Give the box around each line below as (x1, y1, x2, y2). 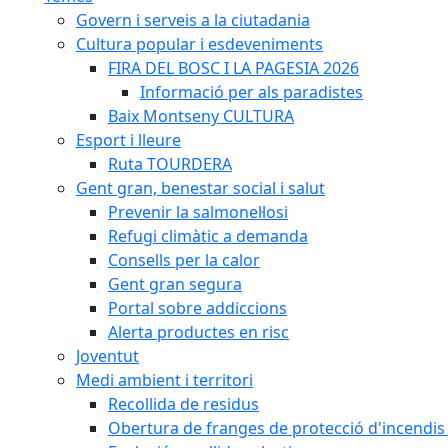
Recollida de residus (108, 393, 259, 415)
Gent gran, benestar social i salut (76, 177, 325, 199)
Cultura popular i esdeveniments (76, 33, 323, 55)
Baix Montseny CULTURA (108, 105, 294, 127)
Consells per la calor (108, 249, 260, 271)
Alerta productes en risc (108, 321, 289, 343)
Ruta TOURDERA (108, 153, 232, 175)
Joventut (76, 345, 139, 367)
